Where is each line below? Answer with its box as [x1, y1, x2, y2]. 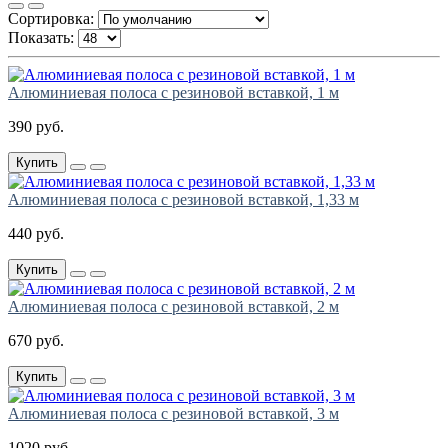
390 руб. [8, 118, 64, 136]
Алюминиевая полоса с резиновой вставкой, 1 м [8, 84, 339, 102]
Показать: [8, 29, 74, 47]
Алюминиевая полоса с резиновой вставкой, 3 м [8, 405, 339, 423]
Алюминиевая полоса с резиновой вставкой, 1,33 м [8, 191, 359, 209]
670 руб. [8, 332, 64, 350]
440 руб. [8, 225, 64, 243]
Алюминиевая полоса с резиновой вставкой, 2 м [8, 298, 339, 316]
